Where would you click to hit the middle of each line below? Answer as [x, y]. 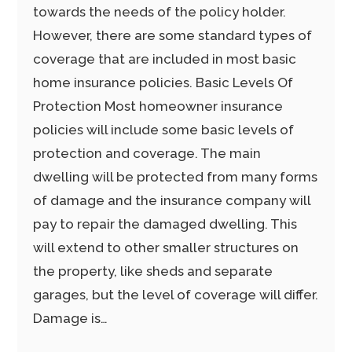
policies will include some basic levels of [164, 130]
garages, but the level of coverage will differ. [176, 295]
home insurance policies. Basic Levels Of [163, 82]
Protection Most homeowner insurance [158, 106]
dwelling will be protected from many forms [176, 177]
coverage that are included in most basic [165, 59]
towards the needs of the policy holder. [160, 12]
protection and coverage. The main [147, 153]
